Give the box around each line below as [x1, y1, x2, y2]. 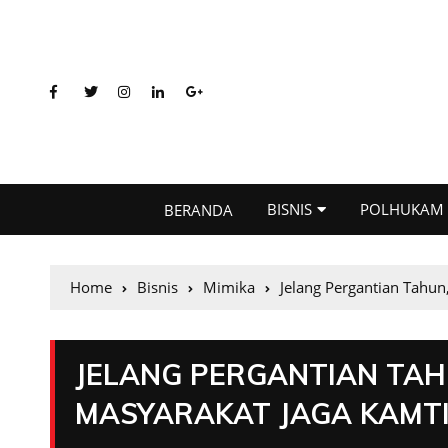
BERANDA [164, 199, 233, 220]
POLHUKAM [360, 199, 444, 219]
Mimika [203, 277, 255, 297]
